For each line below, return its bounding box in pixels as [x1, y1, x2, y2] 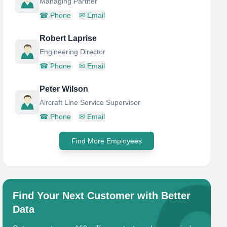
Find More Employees [71, 137, 142, 145]
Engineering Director [40, 48, 106, 56]
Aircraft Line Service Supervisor [40, 98, 141, 106]
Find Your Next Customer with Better [13, 190, 191, 201]
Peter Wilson [40, 85, 89, 93]
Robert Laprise [40, 34, 97, 43]
